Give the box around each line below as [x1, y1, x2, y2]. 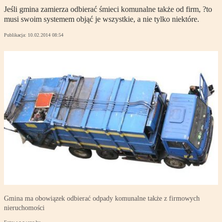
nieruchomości [4, 204, 45, 212]
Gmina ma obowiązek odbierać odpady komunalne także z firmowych [4, 195, 200, 203]
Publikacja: [4, 32, 28, 38]
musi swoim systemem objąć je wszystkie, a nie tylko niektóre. [4, 15, 199, 24]
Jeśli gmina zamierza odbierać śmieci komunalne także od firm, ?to [4, 5, 212, 14]
